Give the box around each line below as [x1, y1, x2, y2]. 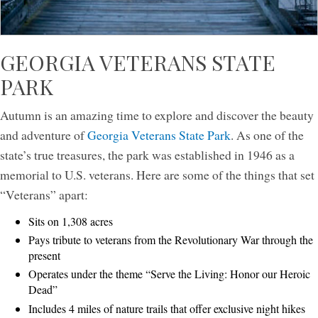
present [28, 247, 60, 263]
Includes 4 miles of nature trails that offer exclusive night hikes [28, 300, 305, 316]
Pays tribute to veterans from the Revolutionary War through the [28, 231, 313, 247]
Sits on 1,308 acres [28, 213, 113, 229]
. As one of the [231, 126, 304, 143]
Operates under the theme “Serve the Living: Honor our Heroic [28, 266, 310, 282]
